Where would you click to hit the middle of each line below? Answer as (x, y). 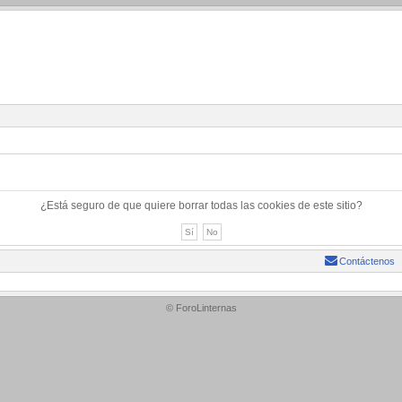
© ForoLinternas (201, 308)
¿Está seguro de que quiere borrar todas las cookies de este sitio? (201, 205)
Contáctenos (367, 261)
